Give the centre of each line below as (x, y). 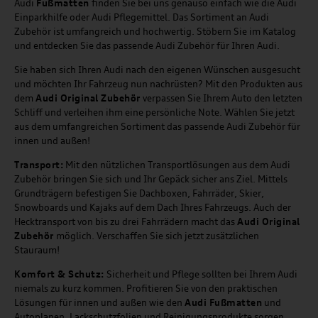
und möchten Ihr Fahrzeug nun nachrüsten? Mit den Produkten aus (158, 84)
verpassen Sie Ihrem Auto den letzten (221, 98)
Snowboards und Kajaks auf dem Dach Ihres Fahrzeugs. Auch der (153, 208)
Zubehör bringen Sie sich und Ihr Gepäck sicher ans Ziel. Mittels (151, 179)
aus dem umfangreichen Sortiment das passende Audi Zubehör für (157, 127)
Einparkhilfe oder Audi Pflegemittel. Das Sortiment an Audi (142, 17)
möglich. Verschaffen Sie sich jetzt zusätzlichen (156, 236)
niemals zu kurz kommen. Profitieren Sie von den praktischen (146, 289)
